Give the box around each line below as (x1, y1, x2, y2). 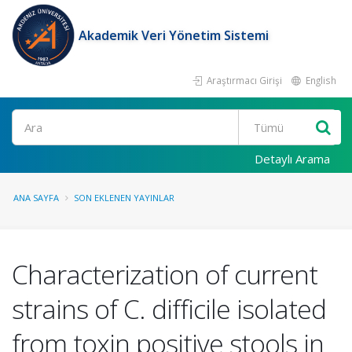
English (303, 74, 336, 86)
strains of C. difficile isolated (12, 291, 326, 327)
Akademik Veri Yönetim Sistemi (79, 27, 269, 44)
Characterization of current (12, 256, 317, 292)
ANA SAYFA (13, 192, 59, 203)
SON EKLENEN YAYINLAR (74, 192, 174, 203)
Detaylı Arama (255, 151, 330, 167)
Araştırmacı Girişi (204, 74, 282, 86)
